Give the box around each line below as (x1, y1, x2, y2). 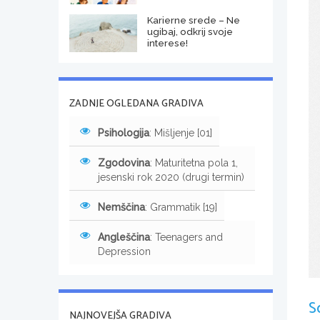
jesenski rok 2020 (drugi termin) (98, 171, 244, 183)
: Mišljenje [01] (149, 126, 212, 139)
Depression (98, 245, 151, 257)
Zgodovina (98, 156, 150, 169)
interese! (146, 36, 188, 49)
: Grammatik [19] (145, 201, 217, 213)
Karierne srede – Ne (146, 14, 240, 26)
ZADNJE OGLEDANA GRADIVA (69, 95, 204, 112)
